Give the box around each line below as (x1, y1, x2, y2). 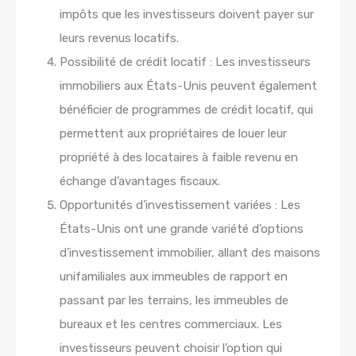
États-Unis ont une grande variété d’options (60, 221, 304, 236)
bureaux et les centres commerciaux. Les (60, 316, 282, 331)
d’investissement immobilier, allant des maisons (60, 245, 320, 260)
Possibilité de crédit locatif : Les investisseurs (60, 54, 311, 69)
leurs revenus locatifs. (60, 30, 179, 45)
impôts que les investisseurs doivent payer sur (60, 6, 314, 21)
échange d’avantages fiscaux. (60, 173, 220, 188)
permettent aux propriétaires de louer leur (60, 126, 287, 141)
